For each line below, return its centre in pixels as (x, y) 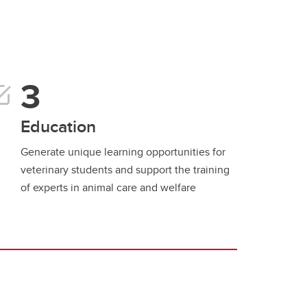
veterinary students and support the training (125, 170)
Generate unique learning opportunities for (123, 152)
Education (59, 126)
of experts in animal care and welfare (109, 187)
